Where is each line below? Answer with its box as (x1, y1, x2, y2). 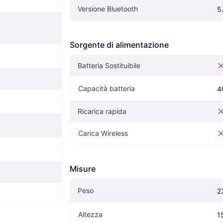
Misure (70, 163, 96, 174)
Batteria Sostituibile (78, 61, 140, 70)
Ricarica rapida (78, 107, 126, 115)
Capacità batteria (78, 84, 135, 93)
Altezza (78, 210, 103, 219)
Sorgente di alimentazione (70, 39, 169, 50)
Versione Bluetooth (78, 4, 138, 13)
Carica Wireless (78, 128, 128, 137)
